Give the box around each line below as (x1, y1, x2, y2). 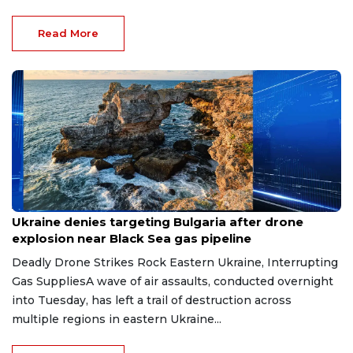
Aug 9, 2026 (12, 200, 65, 211)
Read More (38, 26, 98, 39)
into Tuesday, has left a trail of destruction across (12, 292, 292, 307)
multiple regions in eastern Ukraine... (12, 311, 221, 326)
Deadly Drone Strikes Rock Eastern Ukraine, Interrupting (12, 255, 338, 269)
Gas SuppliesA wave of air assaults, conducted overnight (12, 273, 333, 288)
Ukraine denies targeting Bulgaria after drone (12, 214, 303, 229)
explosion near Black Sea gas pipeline (12, 230, 251, 246)
